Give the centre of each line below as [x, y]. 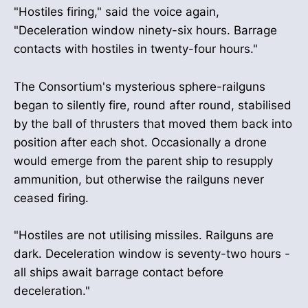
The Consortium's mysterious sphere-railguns [140, 86]
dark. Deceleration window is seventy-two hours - [152, 253]
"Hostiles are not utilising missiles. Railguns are [144, 235]
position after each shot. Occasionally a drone [140, 142]
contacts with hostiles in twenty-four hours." [136, 49]
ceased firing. [51, 198]
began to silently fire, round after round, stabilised [153, 105]
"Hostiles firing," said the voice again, [117, 12]
